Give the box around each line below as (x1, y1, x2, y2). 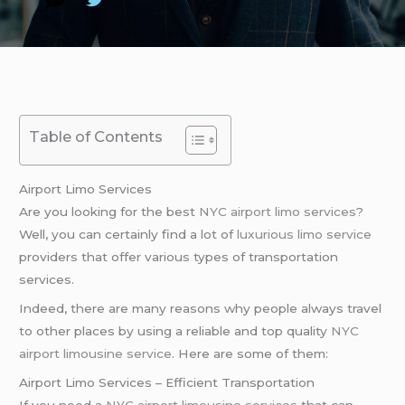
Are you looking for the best (19, 204, 200, 219)
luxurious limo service (237, 227, 372, 241)
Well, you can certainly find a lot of (19, 227, 238, 241)
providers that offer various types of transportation (19, 250, 339, 264)
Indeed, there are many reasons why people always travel (19, 300, 382, 316)
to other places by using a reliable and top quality (19, 323, 332, 338)
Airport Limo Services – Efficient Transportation (19, 374, 316, 390)
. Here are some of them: (172, 345, 329, 361)
